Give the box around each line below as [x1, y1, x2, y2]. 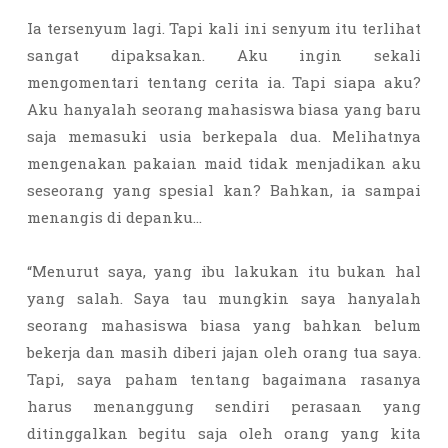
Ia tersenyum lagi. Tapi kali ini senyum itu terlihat [27, 18, 421, 38]
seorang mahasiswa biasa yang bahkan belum [27, 315, 421, 335]
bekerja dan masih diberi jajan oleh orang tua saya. [27, 342, 421, 362]
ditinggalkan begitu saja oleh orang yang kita [27, 423, 421, 443]
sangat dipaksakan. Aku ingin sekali [27, 45, 421, 65]
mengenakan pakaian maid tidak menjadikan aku [27, 153, 421, 173]
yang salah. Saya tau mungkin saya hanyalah [27, 288, 421, 308]
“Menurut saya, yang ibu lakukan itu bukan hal [27, 261, 421, 281]
